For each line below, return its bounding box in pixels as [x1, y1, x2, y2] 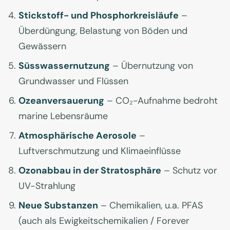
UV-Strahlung [18, 180, 75, 193]
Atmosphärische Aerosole [18, 129, 137, 142]
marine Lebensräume [18, 110, 108, 123]
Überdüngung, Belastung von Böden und [18, 25, 187, 37]
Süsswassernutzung [18, 60, 110, 72]
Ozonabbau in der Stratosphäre [18, 164, 161, 177]
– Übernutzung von [110, 60, 193, 72]
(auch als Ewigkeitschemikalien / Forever [18, 215, 189, 227]
